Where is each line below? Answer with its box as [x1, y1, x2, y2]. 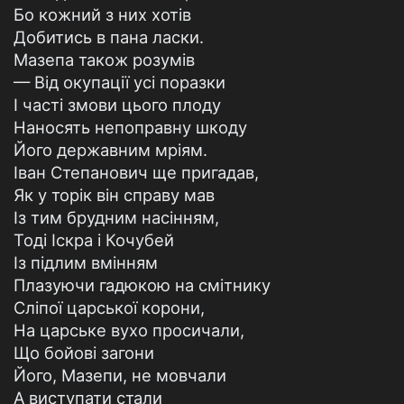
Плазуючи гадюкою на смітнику [14, 275, 271, 295]
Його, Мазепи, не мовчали [14, 365, 226, 385]
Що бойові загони [14, 343, 154, 363]
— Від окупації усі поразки [14, 72, 225, 92]
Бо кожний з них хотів [14, 5, 191, 24]
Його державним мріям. [14, 140, 207, 160]
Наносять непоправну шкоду [14, 117, 247, 137]
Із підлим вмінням [14, 252, 158, 272]
